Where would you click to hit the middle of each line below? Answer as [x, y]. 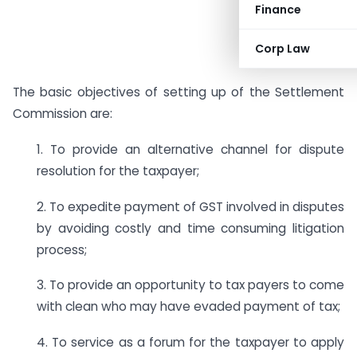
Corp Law [282, 49]
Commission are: [63, 114]
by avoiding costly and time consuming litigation [190, 228]
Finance [278, 10]
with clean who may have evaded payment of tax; [188, 307]
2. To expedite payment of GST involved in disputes [190, 206]
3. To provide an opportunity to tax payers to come [190, 285]
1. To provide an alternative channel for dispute [190, 149]
